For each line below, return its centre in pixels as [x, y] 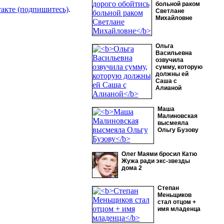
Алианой [168, 88]
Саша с [166, 81]
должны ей [172, 74]
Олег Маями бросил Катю [159, 154]
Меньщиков [174, 195]
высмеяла [173, 123]
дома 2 [131, 168]
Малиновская [177, 116]
